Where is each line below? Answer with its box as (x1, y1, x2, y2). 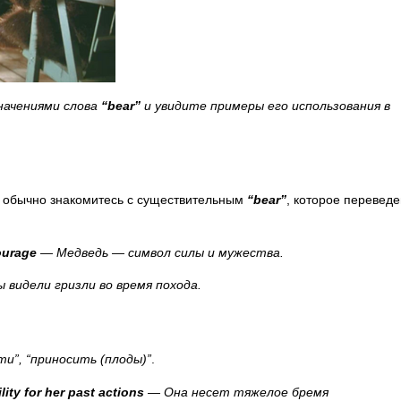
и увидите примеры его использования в (141, 98, 390, 113)
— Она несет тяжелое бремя (144, 384, 328, 399)
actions (98, 384, 144, 399)
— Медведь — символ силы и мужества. (37, 244, 284, 260)
